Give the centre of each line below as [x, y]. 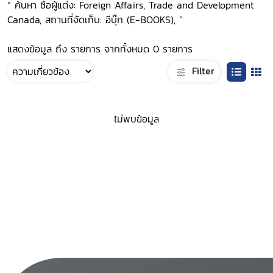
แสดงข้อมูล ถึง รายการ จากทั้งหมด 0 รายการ [100, 49]
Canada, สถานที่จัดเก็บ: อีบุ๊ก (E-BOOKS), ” [95, 19]
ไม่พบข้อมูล [136, 119]
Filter [201, 70]
